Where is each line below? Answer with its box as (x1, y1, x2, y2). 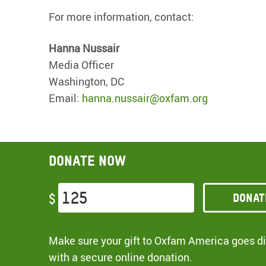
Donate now (49, 152, 126, 170)
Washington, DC (49, 74, 124, 89)
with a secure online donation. (49, 250, 192, 265)
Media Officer (49, 58, 114, 72)
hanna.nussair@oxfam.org (82, 91, 208, 106)
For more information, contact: (49, 9, 194, 24)
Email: (49, 91, 82, 106)
